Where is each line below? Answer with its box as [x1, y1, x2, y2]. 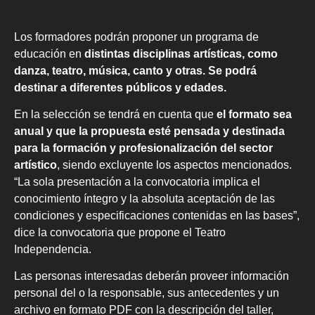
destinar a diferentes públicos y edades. [14, 81, 226, 94]
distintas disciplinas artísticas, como [84, 47, 278, 60]
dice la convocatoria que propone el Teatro [14, 226, 226, 238]
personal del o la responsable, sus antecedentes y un [14, 287, 279, 300]
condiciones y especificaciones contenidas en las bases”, [14, 209, 300, 221]
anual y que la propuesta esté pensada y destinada [14, 124, 285, 137]
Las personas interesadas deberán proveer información [14, 270, 289, 283]
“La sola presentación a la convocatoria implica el [14, 175, 260, 188]
